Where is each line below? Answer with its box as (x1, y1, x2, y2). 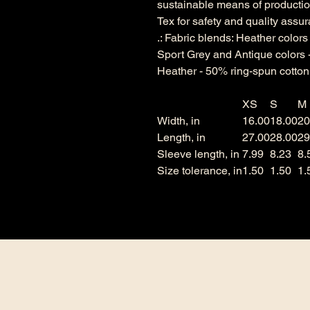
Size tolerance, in (157, 164, 242, 178)
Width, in (157, 114, 200, 128)
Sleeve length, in (157, 147, 239, 161)
